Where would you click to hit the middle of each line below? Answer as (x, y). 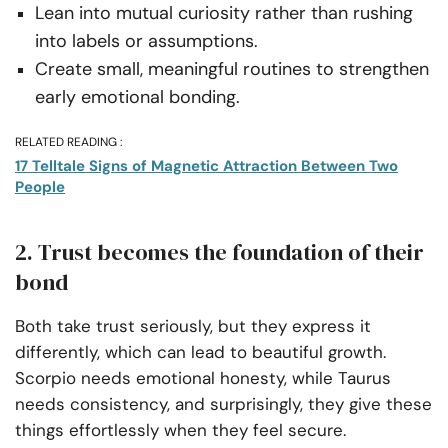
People (40, 187)
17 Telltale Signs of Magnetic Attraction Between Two (206, 166)
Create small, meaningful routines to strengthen (232, 69)
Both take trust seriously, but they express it (193, 326)
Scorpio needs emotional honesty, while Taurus (203, 378)
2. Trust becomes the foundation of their (219, 252)
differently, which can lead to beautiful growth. (200, 352)
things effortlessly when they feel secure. (180, 430)
